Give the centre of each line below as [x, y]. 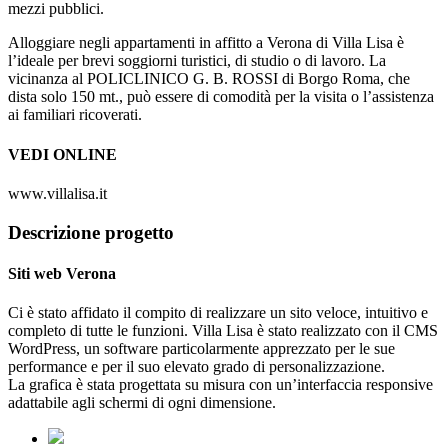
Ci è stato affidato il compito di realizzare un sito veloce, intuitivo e [218, 313]
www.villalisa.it [57, 193]
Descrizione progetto [91, 232]
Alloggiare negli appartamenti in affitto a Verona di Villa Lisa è [206, 43]
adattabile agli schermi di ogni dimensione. [142, 403]
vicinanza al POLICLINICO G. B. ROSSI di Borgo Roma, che [209, 79]
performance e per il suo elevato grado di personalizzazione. [196, 367]
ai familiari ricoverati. [75, 115]
